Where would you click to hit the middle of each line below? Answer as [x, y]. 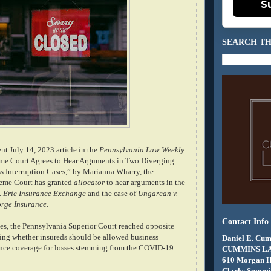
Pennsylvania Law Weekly [142, 150]
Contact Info [245, 222]
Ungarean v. [158, 193]
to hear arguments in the [145, 182]
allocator [89, 182]
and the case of [112, 193]
